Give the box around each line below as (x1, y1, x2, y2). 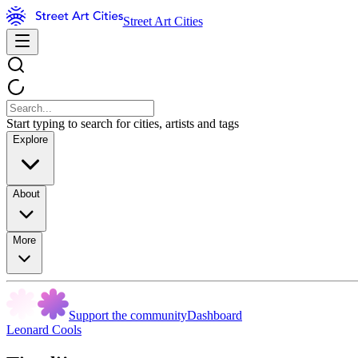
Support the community (69, 308, 187, 322)
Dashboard (187, 308, 242, 322)
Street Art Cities (122, 14, 203, 28)
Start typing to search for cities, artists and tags (6, 117, 239, 130)
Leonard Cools (6, 323, 82, 336)
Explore (13, 133, 48, 145)
